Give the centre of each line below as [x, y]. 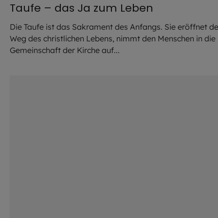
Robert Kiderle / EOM [135, 69]
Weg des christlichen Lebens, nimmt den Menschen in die [113, 38]
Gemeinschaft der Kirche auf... [65, 50]
